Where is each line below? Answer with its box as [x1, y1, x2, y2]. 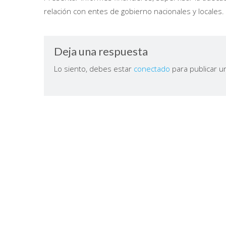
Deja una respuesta [54, 44, 148, 58]
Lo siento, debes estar [54, 64, 134, 74]
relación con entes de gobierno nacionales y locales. [44, 6, 224, 16]
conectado [134, 64, 170, 74]
